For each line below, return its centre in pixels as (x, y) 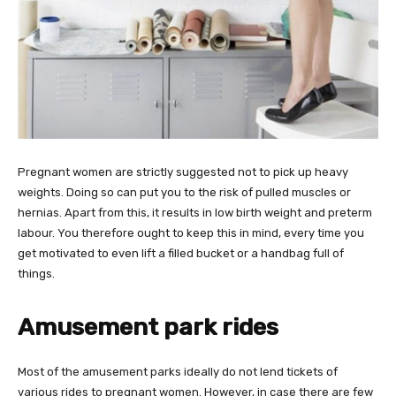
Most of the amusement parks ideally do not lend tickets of (178, 372)
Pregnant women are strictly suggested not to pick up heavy (183, 172)
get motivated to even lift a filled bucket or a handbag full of (181, 254)
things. (36, 274)
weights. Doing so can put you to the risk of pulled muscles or (184, 193)
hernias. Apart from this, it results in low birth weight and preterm (195, 213)
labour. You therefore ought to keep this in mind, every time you (191, 233)
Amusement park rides (148, 327)
